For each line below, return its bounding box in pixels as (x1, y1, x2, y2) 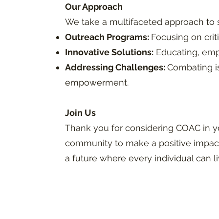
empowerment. (65, 77, 129, 88)
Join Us (65, 108, 96, 118)
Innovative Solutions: (65, 47, 153, 57)
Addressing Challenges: (65, 62, 167, 72)
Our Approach (65, 1, 123, 12)
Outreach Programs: (65, 32, 151, 42)
